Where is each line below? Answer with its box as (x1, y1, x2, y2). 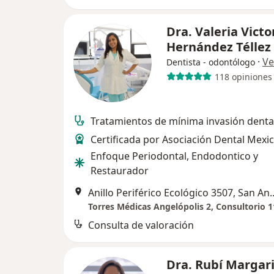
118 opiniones (214, 70, 272, 83)
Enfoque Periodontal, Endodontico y (91, 149, 258, 163)
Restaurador (91, 164, 149, 178)
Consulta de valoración (88, 218, 194, 232)
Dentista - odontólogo (166, 56, 255, 68)
